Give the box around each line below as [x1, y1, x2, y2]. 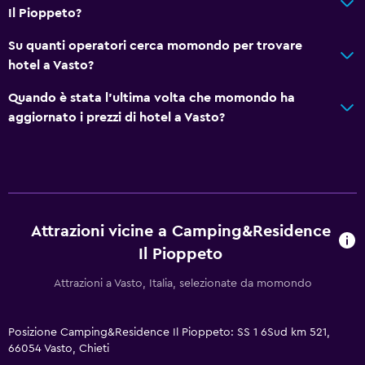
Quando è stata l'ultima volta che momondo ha [8, 90, 295, 104]
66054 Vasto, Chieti [8, 342, 109, 354]
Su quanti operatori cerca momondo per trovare [8, 38, 302, 52]
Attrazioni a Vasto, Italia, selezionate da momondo [53, 277, 312, 289]
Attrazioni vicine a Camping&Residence [30, 222, 331, 240]
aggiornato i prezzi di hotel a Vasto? [8, 110, 225, 124]
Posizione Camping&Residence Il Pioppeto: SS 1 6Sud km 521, [8, 326, 330, 338]
